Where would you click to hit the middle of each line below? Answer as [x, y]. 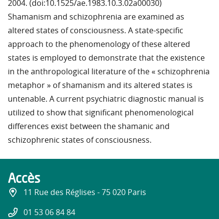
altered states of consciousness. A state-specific [96, 31]
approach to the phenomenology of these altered [99, 45]
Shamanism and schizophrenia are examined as [96, 17]
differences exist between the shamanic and [89, 127]
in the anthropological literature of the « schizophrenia [109, 72]
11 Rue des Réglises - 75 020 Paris [85, 193]
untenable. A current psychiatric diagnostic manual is [106, 99]
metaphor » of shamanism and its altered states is [100, 86]
